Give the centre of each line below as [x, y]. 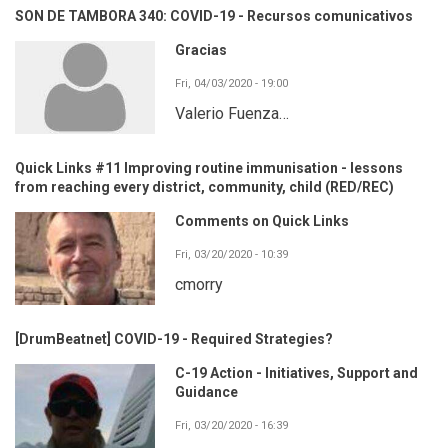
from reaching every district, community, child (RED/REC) [204, 186]
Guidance [206, 391]
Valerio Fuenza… [232, 113]
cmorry [199, 284]
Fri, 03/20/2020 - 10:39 [231, 254]
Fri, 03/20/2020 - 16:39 [231, 425]
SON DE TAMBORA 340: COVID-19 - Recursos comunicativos [214, 15]
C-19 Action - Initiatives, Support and [296, 372]
